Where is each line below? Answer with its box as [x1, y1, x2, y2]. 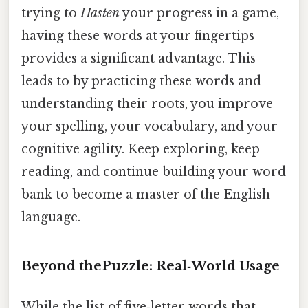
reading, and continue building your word [21, 164, 286, 179]
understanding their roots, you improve [21, 96, 273, 111]
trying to [21, 5, 80, 21]
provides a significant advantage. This [21, 50, 256, 66]
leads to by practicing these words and [21, 73, 261, 89]
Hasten [80, 5, 120, 21]
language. [21, 209, 80, 225]
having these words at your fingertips [21, 27, 254, 43]
